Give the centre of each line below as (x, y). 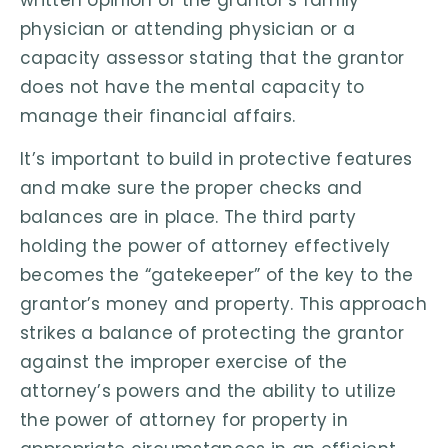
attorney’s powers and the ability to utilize (208, 391)
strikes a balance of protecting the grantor (212, 333)
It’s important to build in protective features (216, 159)
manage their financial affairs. (158, 115)
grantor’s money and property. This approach (223, 304)
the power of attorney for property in (184, 420)
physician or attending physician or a (188, 28)
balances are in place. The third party (188, 217)
